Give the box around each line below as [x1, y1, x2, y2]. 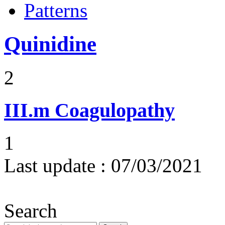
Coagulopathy [55, 98, 175, 122]
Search [4, 199, 57, 221]
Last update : [4, 154, 106, 176]
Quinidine [4, 32, 96, 56]
